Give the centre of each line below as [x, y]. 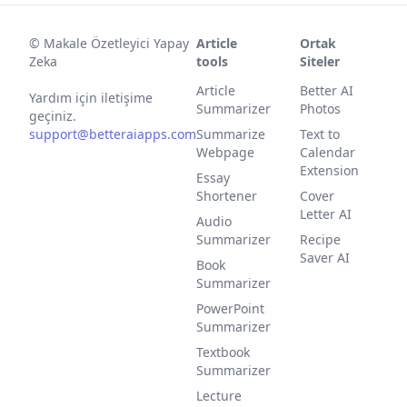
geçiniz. [53, 116]
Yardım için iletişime [91, 98]
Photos [320, 109]
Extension [329, 170]
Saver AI [325, 258]
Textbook [223, 352]
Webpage [225, 152]
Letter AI [326, 214]
